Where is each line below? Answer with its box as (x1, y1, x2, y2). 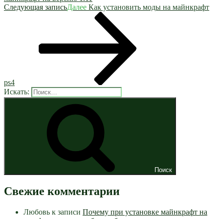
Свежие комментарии (4, 185, 120, 198)
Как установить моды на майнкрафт (88, 3, 209, 12)
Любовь (23, 208, 50, 217)
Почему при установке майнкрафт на (83, 208, 207, 217)
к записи (50, 208, 83, 217)
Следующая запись (4, 3, 67, 12)
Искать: (4, 88, 29, 96)
